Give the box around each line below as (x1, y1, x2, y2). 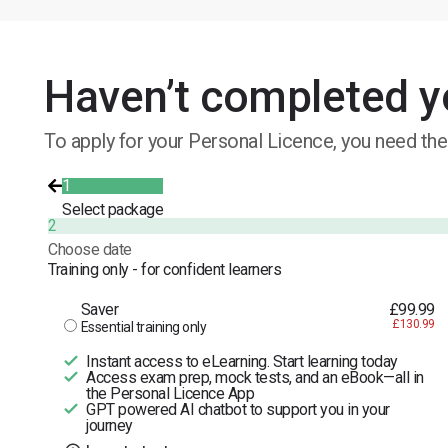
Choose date (48, 239, 132, 259)
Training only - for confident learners (48, 259, 281, 279)
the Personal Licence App (86, 383, 254, 403)
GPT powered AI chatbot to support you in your (86, 399, 390, 419)
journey (86, 415, 133, 435)
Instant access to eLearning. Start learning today (86, 351, 398, 371)
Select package (62, 199, 163, 219)
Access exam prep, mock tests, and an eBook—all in (86, 367, 424, 387)
